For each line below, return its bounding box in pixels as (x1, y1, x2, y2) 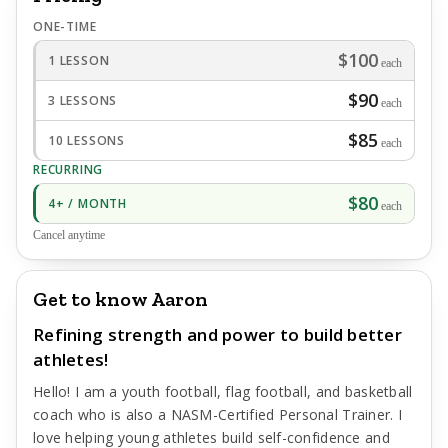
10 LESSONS (48, 131, 125, 149)
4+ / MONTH (48, 194, 127, 212)
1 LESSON (48, 51, 110, 69)
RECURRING (33, 161, 104, 178)
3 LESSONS (48, 91, 118, 109)
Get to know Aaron (33, 287, 208, 311)
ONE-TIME (33, 18, 97, 35)
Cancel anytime (33, 228, 105, 242)
